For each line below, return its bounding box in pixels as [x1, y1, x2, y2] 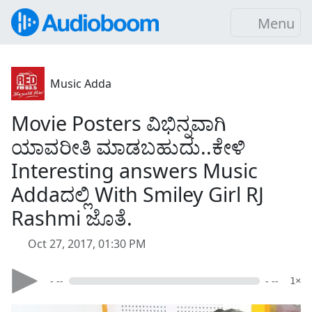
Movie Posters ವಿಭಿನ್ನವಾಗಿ [11, 109, 226, 136]
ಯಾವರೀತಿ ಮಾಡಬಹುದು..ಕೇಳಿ [11, 133, 246, 160]
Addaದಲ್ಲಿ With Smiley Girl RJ [11, 180, 264, 208]
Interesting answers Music [11, 157, 258, 184]
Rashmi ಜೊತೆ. [11, 204, 132, 231]
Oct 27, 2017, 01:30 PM [28, 236, 146, 251]
